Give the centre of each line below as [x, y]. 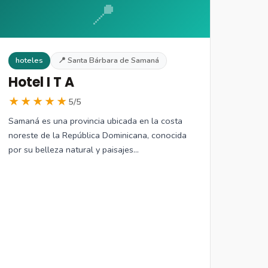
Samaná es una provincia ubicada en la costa [96, 121]
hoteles [30, 61]
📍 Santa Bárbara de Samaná [109, 61]
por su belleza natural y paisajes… [74, 149]
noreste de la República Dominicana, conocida [98, 135]
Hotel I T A [42, 82]
